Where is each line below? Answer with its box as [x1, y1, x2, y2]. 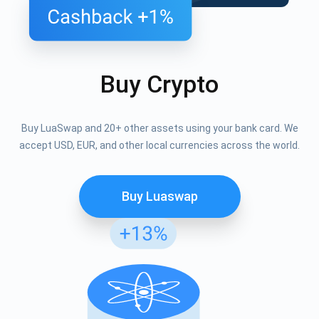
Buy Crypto [100, 70, 219, 99]
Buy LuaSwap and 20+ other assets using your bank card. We [21, 122, 298, 135]
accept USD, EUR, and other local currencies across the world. [19, 140, 300, 152]
